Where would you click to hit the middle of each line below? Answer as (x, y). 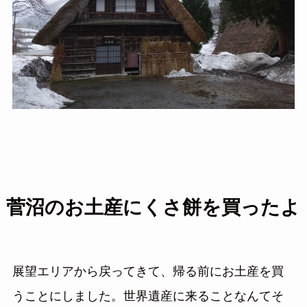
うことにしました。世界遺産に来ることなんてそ (148, 297)
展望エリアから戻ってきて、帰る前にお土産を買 (148, 272)
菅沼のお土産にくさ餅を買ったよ (153, 208)
